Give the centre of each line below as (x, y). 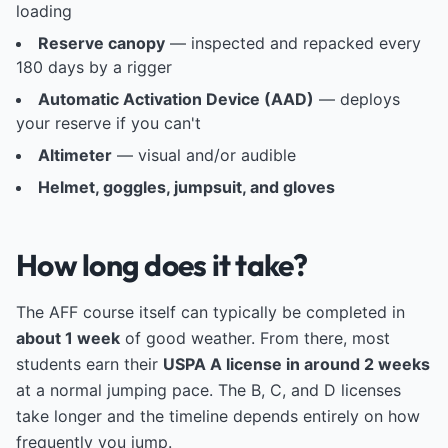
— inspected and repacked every (293, 43)
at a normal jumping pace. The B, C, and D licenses (208, 390)
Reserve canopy (101, 43)
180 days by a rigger (94, 67)
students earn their (89, 364)
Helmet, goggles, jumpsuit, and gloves (186, 187)
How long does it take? (162, 265)
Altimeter (75, 155)
